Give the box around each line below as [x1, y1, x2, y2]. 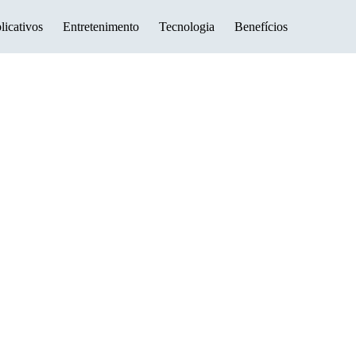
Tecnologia [159, 19, 215, 33]
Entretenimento [63, 19, 139, 33]
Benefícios [234, 19, 288, 33]
